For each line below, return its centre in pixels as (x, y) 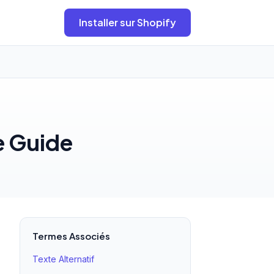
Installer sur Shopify (128, 22)
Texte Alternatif (63, 259)
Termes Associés (71, 236)
